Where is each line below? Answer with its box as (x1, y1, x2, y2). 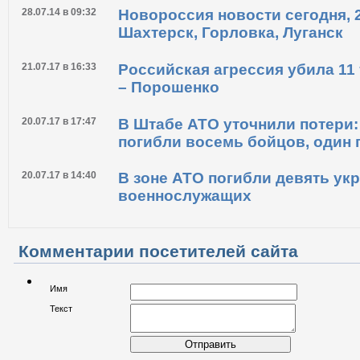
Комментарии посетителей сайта (18, 290, 298, 309)
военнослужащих (118, 236, 252, 254)
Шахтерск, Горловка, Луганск (118, 73, 343, 91)
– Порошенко (118, 127, 219, 145)
